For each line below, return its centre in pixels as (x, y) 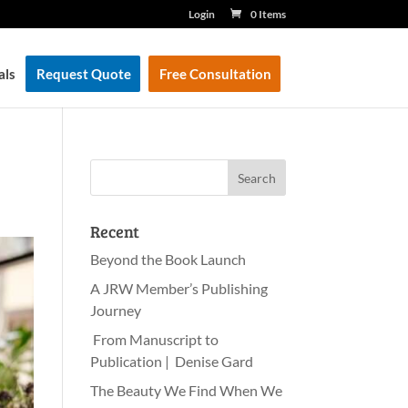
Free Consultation (215, 74)
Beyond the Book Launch (168, 259)
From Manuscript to (154, 339)
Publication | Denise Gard (171, 361)
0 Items (268, 14)
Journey (115, 310)
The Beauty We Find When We (186, 390)
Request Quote (83, 74)
